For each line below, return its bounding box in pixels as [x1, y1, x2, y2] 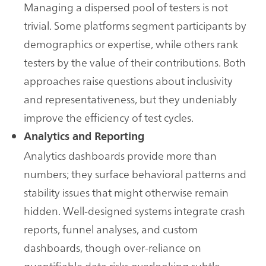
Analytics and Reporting [24, 130, 144, 144]
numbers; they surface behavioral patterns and [24, 166, 246, 182]
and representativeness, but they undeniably [24, 91, 237, 107]
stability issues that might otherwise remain [24, 185, 229, 200]
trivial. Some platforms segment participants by [24, 18, 246, 33]
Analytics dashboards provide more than [24, 148, 217, 163]
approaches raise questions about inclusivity [24, 73, 233, 88]
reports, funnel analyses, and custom [24, 221, 198, 237]
